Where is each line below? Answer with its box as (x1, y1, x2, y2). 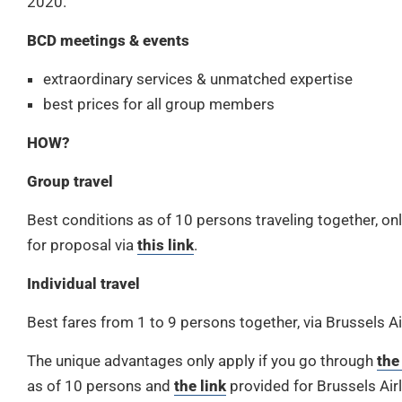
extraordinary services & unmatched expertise (43, 70, 353, 89)
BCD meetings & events (27, 31, 189, 50)
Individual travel (27, 275, 140, 293)
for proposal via (27, 236, 137, 255)
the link (174, 377, 226, 396)
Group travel (27, 172, 113, 191)
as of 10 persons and (27, 377, 174, 396)
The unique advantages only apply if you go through (27, 352, 377, 371)
